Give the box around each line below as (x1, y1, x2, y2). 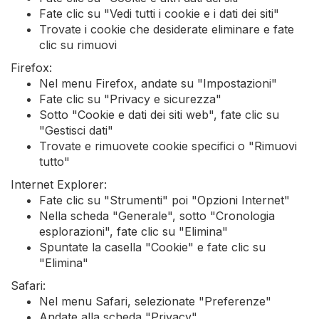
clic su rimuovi (39, 38, 117, 52)
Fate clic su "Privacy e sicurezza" (39, 92, 221, 106)
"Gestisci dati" (39, 123, 113, 137)
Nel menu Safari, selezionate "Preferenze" (39, 294, 271, 308)
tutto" (39, 155, 70, 169)
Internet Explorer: (11, 177, 107, 192)
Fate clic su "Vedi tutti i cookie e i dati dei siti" (39, 6, 279, 21)
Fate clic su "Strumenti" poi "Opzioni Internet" (39, 193, 290, 207)
